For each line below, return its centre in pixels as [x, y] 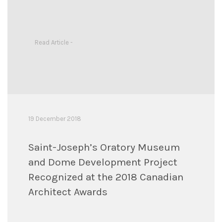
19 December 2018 [55, 118]
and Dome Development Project [103, 162]
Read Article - [54, 42]
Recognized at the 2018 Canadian [106, 177]
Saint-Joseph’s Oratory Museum [104, 147]
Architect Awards [68, 192]
